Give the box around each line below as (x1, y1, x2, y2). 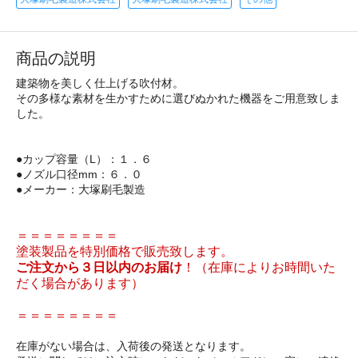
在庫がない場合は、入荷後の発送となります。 (16, 339, 251, 352)
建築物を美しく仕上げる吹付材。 (16, 76, 184, 89)
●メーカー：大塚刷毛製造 (16, 182, 145, 196)
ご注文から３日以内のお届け (16, 260, 182, 274)
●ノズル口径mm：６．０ (16, 167, 142, 181)
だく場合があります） (16, 276, 144, 290)
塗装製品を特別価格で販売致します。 (16, 244, 233, 258)
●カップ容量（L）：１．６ (16, 152, 152, 165)
